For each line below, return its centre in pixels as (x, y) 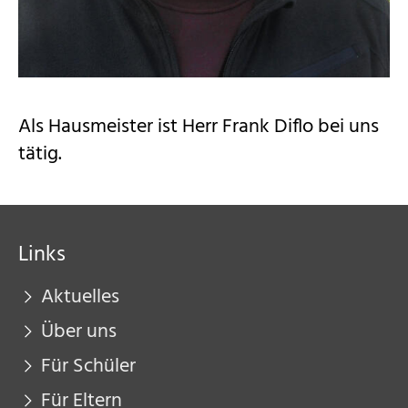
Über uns (79, 332)
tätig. (40, 154)
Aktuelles (80, 297)
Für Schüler (88, 367)
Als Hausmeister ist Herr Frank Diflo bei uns (199, 127)
